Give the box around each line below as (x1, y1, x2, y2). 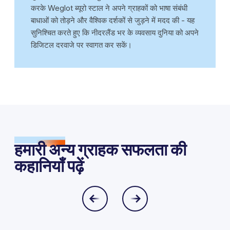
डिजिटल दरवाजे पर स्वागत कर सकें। (31, 40, 132, 50)
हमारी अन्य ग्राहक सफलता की (14, 139, 186, 160)
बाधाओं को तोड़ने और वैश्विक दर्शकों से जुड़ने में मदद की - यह (31, 15, 195, 25)
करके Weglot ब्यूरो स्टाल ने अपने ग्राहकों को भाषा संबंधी (31, 3, 187, 13)
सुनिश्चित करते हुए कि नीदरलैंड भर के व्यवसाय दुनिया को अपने (31, 27, 199, 37)
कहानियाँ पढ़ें (14, 156, 84, 176)
